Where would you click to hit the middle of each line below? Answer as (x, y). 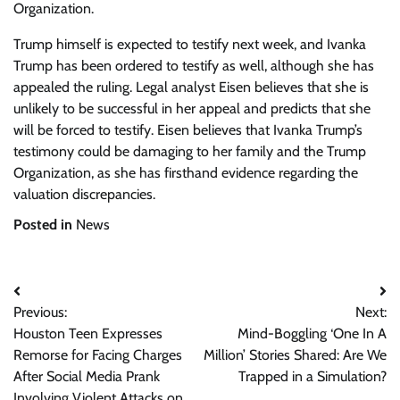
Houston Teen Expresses (88, 333)
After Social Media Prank (87, 376)
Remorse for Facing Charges (98, 355)
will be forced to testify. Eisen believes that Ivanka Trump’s (188, 130)
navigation (61, 327)
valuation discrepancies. (84, 194)
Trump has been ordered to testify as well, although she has (194, 66)
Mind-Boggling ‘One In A (312, 333)
